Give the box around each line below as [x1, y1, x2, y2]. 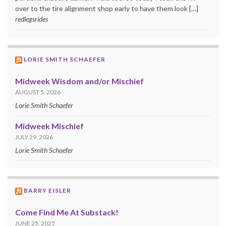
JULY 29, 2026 [15, 133, 53, 141]
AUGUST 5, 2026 [15, 88, 61, 96]
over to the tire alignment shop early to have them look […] [15, 4, 198, 13]
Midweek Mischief [15, 121, 84, 131]
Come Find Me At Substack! [15, 207, 119, 217]
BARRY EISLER [24, 186, 71, 194]
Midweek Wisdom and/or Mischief [15, 76, 144, 86]
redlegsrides [15, 14, 48, 23]
